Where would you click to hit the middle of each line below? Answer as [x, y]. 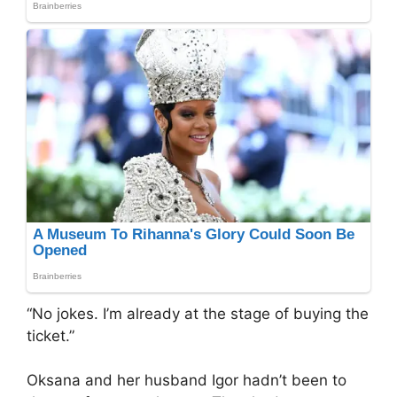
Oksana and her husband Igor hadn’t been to [187, 381]
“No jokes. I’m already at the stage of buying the [198, 313]
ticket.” [51, 335]
